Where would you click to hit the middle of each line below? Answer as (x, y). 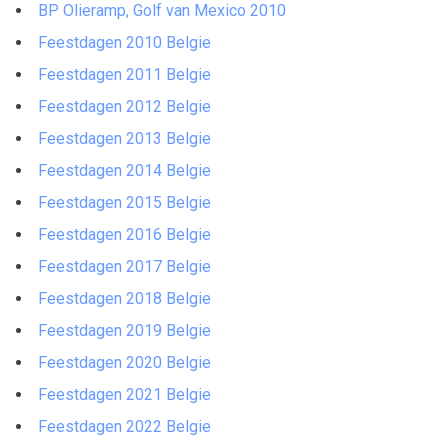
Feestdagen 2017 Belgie (124, 266)
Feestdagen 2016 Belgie (124, 234)
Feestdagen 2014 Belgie (124, 170)
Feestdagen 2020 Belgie (124, 362)
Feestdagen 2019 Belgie (124, 330)
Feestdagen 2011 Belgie (124, 74)
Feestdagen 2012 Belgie (124, 106)
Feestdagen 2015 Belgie (124, 202)
